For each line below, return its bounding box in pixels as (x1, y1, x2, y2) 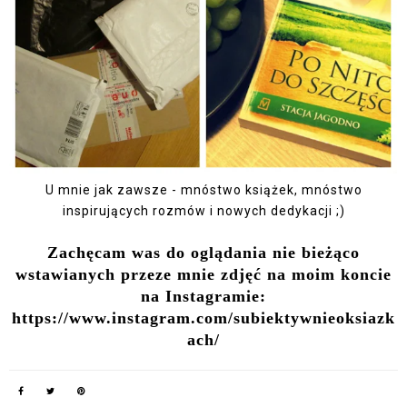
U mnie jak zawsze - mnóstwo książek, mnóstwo (45, 183, 362, 198)
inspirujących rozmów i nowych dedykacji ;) (62, 203, 345, 219)
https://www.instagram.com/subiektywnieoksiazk (12, 309, 395, 328)
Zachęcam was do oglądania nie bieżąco (47, 243, 360, 263)
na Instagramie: (141, 287, 266, 306)
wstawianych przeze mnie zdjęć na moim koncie (15, 265, 392, 284)
